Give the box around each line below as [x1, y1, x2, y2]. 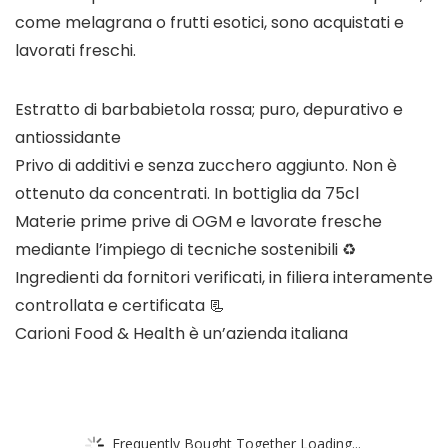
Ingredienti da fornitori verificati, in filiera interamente [15, 266, 433, 290]
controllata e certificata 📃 [15, 294, 225, 318]
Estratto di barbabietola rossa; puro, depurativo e [15, 98, 403, 122]
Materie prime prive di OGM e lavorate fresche [15, 210, 382, 234]
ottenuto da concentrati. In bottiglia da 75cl [15, 182, 359, 206]
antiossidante [15, 126, 121, 150]
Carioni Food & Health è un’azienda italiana [15, 322, 348, 346]
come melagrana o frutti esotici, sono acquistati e [15, 11, 404, 35]
